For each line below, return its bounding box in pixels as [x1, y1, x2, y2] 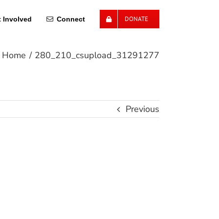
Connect [57, 15, 85, 23]
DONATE [125, 15, 148, 23]
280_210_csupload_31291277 [35, 49, 159, 61]
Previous [126, 103, 159, 115]
